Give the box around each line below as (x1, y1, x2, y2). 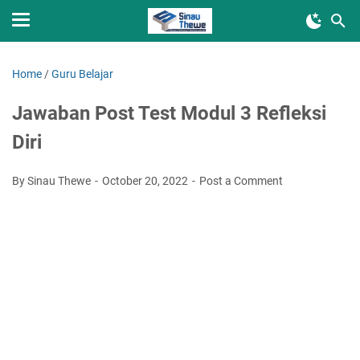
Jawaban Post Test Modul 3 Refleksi (12, 102, 326, 125)
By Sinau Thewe (12, 174, 93, 187)
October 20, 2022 (102, 174, 190, 187)
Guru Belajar (51, 67, 113, 80)
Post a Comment (199, 174, 283, 187)
